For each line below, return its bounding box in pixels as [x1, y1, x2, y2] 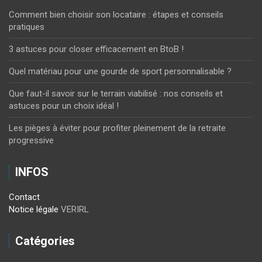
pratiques [9, 22, 44, 33]
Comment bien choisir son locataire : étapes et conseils [9, 9, 223, 20]
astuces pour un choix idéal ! [9, 101, 119, 112]
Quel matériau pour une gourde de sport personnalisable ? [9, 66, 232, 77]
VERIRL [58, 204, 89, 215]
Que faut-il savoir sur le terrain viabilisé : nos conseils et [9, 88, 223, 99]
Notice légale [9, 204, 58, 215]
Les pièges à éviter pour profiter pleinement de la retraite [9, 123, 226, 134]
